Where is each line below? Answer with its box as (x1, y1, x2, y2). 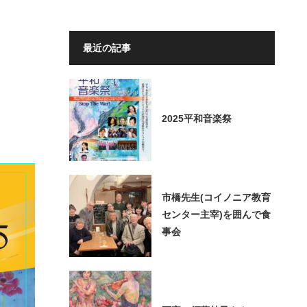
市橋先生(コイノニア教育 (162, 192, 271, 203)
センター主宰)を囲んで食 (162, 209, 271, 220)
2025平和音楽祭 (162, 113, 232, 124)
